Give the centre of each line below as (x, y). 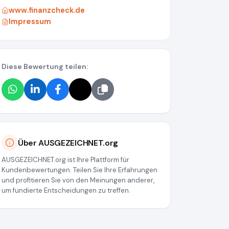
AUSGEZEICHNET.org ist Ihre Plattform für (65, 160)
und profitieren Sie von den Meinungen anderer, (78, 180)
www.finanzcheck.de (47, 10)
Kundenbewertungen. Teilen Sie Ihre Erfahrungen (79, 170)
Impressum (30, 22)
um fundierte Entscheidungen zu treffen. (66, 191)
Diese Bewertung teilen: (45, 67)
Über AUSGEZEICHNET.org (68, 143)
